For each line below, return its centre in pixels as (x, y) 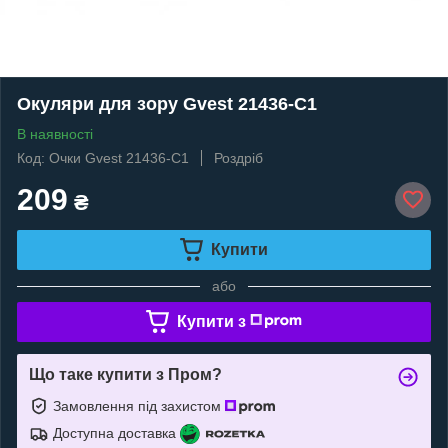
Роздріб (238, 157)
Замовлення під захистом (139, 405)
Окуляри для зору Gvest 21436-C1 (167, 103)
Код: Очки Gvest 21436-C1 (103, 157)
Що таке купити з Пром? (125, 374)
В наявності (55, 133)
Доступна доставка (114, 432)
